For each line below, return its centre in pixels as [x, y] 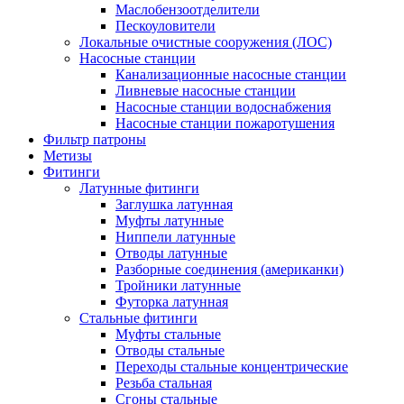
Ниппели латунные [175, 237]
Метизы [68, 156]
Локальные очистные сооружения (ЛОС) [206, 42]
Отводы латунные [171, 253]
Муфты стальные [168, 334]
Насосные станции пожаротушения [225, 123]
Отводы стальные [170, 350]
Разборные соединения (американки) [230, 269]
